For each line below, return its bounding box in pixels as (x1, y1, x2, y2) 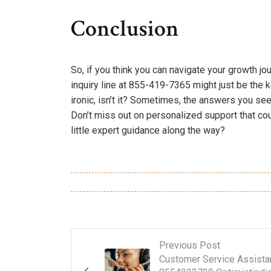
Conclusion (71, 14, 179, 44)
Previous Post (159, 239, 220, 251)
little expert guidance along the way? (71, 124, 225, 136)
